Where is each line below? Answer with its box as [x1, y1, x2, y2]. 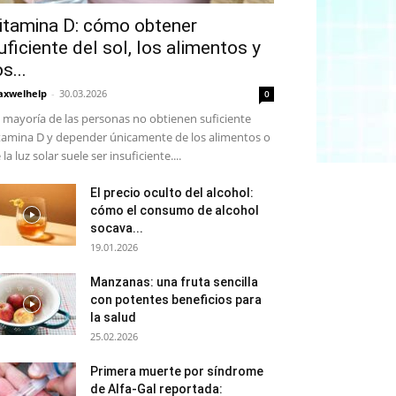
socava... [90, 221, 143, 235]
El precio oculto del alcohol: [90, 186, 254, 200]
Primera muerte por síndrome [90, 364, 263, 378]
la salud [90, 310, 136, 324]
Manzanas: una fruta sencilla [90, 275, 258, 289]
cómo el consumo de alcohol [90, 203, 259, 217]
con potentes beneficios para [90, 293, 262, 307]
